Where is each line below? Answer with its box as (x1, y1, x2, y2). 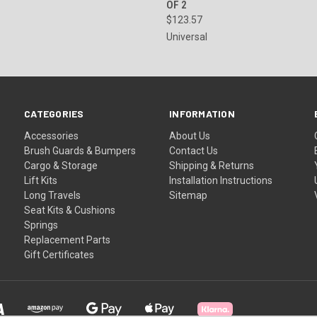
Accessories (24, 129, 79, 142)
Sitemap (169, 189, 208, 201)
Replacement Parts (24, 234, 111, 246)
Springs (24, 219, 59, 231)
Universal (166, 30, 207, 42)
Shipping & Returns (169, 159, 255, 171)
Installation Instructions (169, 174, 273, 186)
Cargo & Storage (24, 159, 98, 171)
